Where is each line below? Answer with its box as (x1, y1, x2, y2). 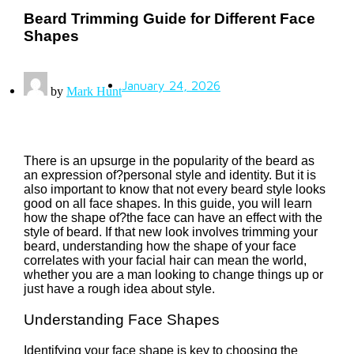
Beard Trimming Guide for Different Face (24, 9, 315, 27)
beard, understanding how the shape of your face (24, 239, 296, 254)
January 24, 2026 (122, 77, 220, 92)
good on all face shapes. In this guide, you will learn (24, 197, 312, 211)
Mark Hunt (66, 85, 122, 99)
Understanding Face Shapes (24, 311, 220, 329)
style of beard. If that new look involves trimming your (24, 225, 318, 239)
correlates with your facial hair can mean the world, (24, 254, 307, 268)
